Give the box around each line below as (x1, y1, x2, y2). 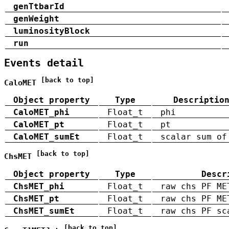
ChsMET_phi (13, 181, 64, 191)
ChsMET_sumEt (13, 205, 75, 216)
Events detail (4, 57, 84, 70)
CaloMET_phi (13, 107, 70, 117)
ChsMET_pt (13, 193, 59, 203)
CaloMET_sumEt (13, 131, 80, 142)
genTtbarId (13, 1, 64, 11)
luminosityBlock (13, 26, 90, 36)
